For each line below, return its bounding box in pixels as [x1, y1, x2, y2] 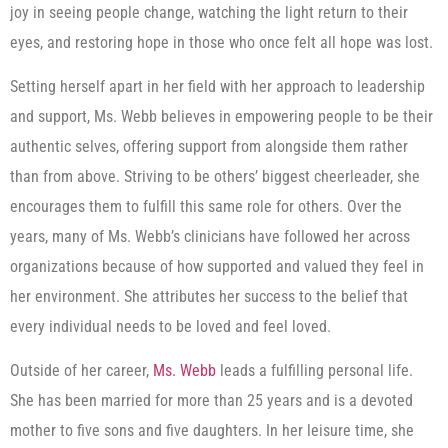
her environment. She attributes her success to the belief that [10, 286, 408, 306]
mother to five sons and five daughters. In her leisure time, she [10, 421, 414, 441]
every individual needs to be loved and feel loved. [10, 316, 331, 336]
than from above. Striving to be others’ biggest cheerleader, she [10, 166, 420, 186]
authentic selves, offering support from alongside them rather [10, 136, 408, 156]
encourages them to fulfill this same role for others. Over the [10, 196, 402, 216]
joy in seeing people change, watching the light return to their [10, 2, 408, 22]
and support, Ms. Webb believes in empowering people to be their [10, 106, 433, 126]
